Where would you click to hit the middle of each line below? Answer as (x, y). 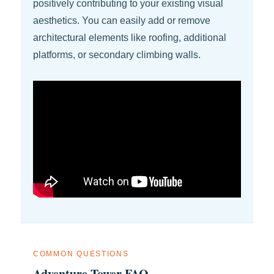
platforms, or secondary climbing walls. (117, 55)
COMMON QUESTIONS (81, 254)
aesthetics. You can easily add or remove (122, 21)
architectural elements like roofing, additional (130, 38)
